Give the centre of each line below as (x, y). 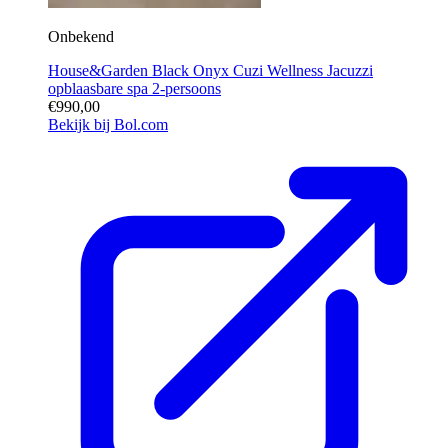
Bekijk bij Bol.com (108, 124)
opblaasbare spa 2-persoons (134, 88)
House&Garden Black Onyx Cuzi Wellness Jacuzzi (210, 70)
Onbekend (81, 36)
